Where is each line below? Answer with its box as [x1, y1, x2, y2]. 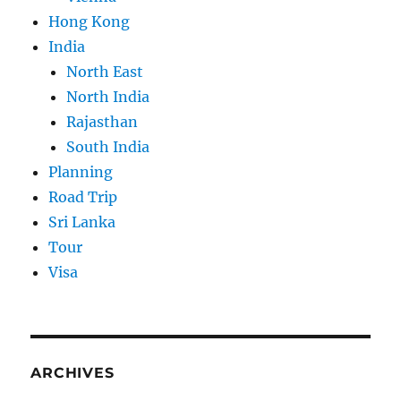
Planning [48, 163, 114, 182]
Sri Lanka [48, 213, 116, 232]
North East [66, 63, 144, 81]
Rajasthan [66, 113, 139, 132]
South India [66, 138, 150, 157]
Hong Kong [48, 13, 131, 31]
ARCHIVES [30, 364, 115, 382]
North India [66, 88, 150, 107]
